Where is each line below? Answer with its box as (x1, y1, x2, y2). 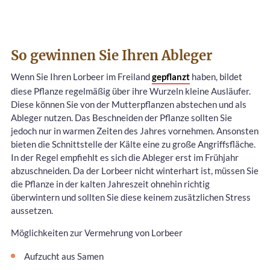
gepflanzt (152, 71, 190, 82)
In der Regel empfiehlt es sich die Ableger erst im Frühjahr (11, 151, 239, 163)
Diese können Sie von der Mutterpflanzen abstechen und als (11, 98, 246, 110)
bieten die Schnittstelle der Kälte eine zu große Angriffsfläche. (11, 138, 256, 149)
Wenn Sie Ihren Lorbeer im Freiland (11, 71, 152, 82)
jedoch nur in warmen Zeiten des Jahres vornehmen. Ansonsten (11, 125, 259, 136)
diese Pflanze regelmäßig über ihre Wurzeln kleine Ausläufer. (11, 85, 251, 96)
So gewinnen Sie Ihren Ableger (11, 46, 212, 64)
